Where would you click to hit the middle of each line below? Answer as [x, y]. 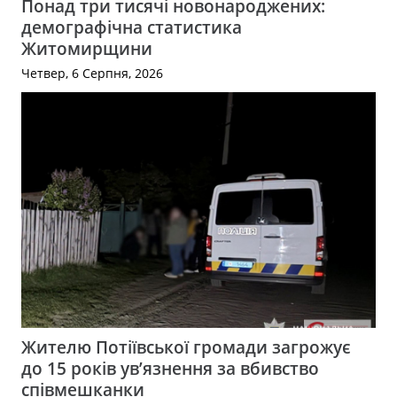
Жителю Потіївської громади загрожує [186, 346]
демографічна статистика [132, 27]
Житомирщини [87, 48]
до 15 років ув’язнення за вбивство [170, 368]
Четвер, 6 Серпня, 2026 [92, 73]
